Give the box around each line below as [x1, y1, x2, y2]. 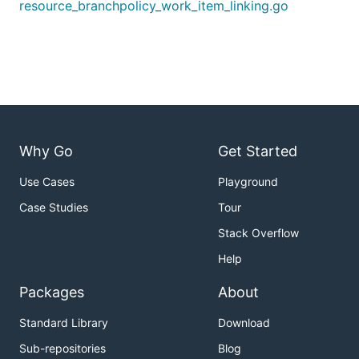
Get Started [218, 143, 297, 160]
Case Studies [19, 200, 88, 215]
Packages [19, 284, 84, 301]
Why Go [19, 143, 73, 160]
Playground [218, 175, 278, 189]
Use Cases [19, 175, 75, 189]
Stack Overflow [218, 226, 299, 240]
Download [218, 316, 270, 330]
